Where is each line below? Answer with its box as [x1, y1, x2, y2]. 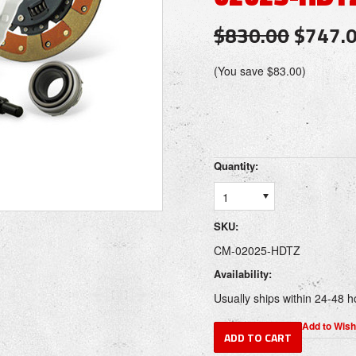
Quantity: [214, 158, 258, 173]
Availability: [214, 266, 272, 281]
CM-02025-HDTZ [214, 242, 300, 258]
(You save [214, 63, 267, 79]
